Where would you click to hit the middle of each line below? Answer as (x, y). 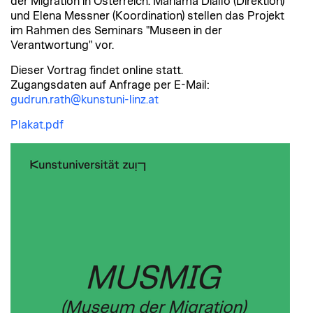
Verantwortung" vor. (62, 45)
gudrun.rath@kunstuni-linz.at (85, 100)
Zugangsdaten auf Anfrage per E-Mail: (110, 85)
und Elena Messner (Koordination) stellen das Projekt (147, 16)
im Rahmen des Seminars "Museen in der (116, 30)
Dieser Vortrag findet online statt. (97, 70)
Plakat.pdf (37, 125)
